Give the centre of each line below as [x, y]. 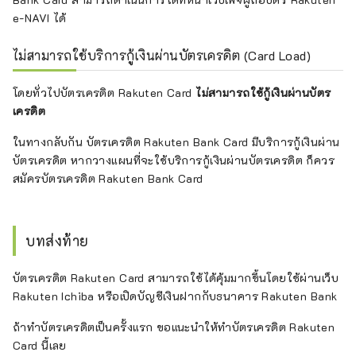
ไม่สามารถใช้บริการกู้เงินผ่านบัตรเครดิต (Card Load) [162, 55]
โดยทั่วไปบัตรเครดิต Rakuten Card [104, 92]
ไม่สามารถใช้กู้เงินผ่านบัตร [263, 92]
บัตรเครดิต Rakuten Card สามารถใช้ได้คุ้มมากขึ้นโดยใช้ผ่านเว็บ [176, 277]
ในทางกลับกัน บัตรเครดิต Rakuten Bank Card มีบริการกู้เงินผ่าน [176, 141]
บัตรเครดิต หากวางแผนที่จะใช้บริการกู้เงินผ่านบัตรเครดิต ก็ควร [174, 160]
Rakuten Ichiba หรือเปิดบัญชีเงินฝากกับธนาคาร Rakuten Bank [175, 296]
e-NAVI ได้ [40, 17]
